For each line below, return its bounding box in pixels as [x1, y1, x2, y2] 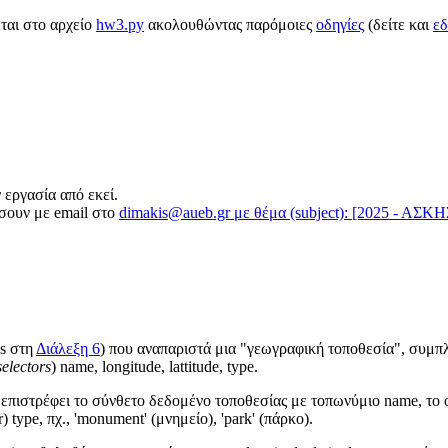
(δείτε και [364, 16, 433, 33]
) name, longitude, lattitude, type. [51, 358, 258, 376]
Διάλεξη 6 [36, 340, 100, 358]
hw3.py [96, 16, 144, 33]
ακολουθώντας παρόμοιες [144, 16, 316, 33]
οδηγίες [316, 16, 364, 33]
